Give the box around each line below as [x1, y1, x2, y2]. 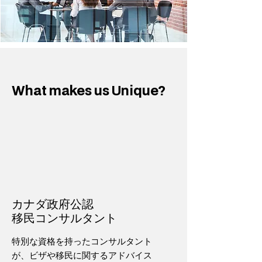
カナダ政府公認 [12, 195, 94, 212]
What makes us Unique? [12, 81, 166, 99]
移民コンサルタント [12, 209, 117, 226]
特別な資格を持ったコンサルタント [12, 235, 152, 247]
